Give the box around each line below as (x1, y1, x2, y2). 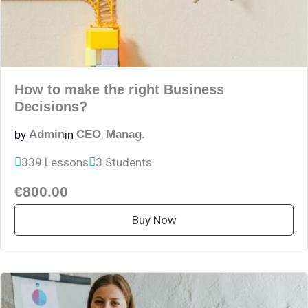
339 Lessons (21, 155, 89, 169)
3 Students (96, 155, 152, 169)
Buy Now (131, 212, 177, 227)
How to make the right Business (14, 81, 224, 97)
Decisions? (14, 98, 87, 114)
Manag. (106, 127, 145, 141)
